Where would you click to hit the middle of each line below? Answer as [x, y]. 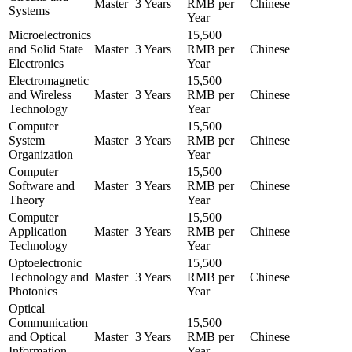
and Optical [37, 337]
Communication [48, 323]
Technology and [49, 277]
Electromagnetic [49, 81]
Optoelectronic [45, 263]
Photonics [33, 291]
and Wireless [40, 95]
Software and [42, 186]
